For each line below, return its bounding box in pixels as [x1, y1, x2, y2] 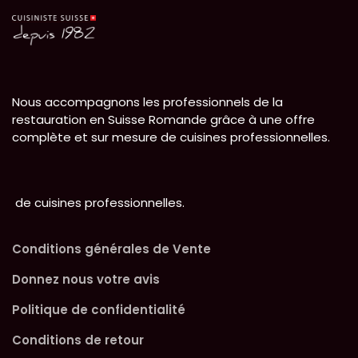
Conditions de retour [12, 332, 144, 349]
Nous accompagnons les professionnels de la [12, 93, 283, 111]
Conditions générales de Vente [12, 241, 211, 258]
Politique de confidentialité [12, 301, 185, 319]
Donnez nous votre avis [12, 271, 160, 288]
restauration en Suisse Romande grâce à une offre [12, 111, 315, 129]
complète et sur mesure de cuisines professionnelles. [12, 129, 330, 146]
